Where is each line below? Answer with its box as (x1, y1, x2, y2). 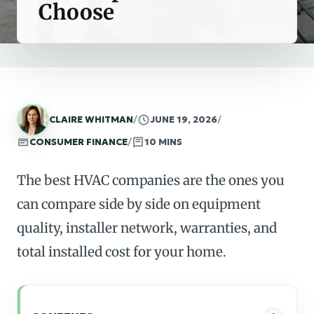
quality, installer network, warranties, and (17, 219, 277, 236)
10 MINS (144, 136, 182, 148)
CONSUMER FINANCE (29, 136, 128, 148)
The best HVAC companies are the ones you (17, 172, 285, 189)
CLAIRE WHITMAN (49, 114, 133, 125)
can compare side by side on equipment (17, 196, 261, 212)
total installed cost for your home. (17, 243, 226, 260)
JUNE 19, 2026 (150, 114, 217, 125)
